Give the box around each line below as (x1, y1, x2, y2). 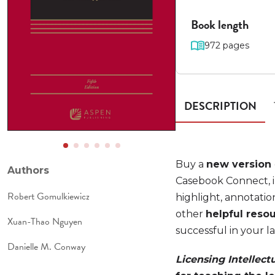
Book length (191, 15, 249, 34)
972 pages (204, 40, 250, 51)
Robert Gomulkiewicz (7, 189, 90, 204)
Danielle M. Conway (7, 239, 85, 254)
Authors (7, 165, 49, 176)
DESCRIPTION (184, 98, 257, 114)
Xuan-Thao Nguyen (7, 214, 82, 229)
